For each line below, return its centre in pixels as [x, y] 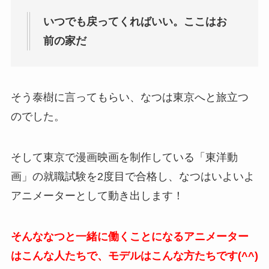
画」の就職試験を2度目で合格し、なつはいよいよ [132, 177]
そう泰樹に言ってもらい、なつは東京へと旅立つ [129, 98]
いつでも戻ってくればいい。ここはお [135, 21]
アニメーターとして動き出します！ [97, 196]
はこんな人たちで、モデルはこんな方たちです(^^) [134, 256]
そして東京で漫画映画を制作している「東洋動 [124, 158]
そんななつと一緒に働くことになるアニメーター [129, 237]
